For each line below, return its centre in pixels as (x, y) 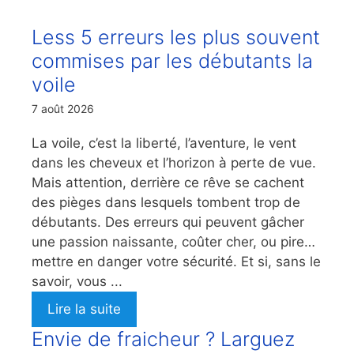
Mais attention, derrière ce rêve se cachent (168, 183)
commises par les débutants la (172, 61)
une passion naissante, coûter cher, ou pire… (173, 242)
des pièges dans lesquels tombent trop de (166, 203)
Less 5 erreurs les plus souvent (176, 38)
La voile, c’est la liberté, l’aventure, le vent (164, 143)
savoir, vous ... (77, 282)
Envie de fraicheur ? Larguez (163, 339)
